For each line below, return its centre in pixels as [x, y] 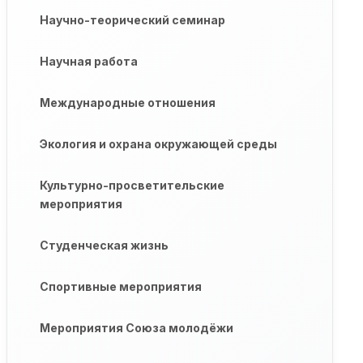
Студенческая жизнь [104, 246]
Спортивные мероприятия [120, 287]
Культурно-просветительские [132, 186]
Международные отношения [127, 103]
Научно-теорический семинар [132, 20]
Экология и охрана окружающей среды [158, 144]
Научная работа [88, 62]
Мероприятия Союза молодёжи [136, 328]
